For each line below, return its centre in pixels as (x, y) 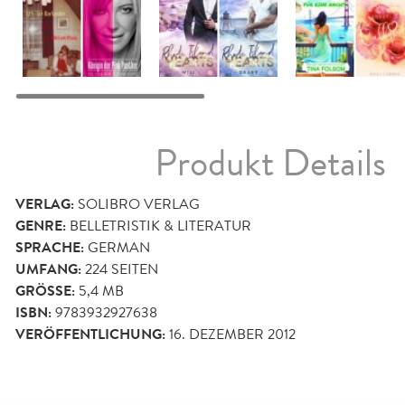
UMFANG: (48, 270)
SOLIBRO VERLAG (139, 204)
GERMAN (119, 248)
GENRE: (41, 226)
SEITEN (133, 269)
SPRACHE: (50, 248)
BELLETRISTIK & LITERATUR (160, 226)
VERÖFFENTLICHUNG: (90, 335)
